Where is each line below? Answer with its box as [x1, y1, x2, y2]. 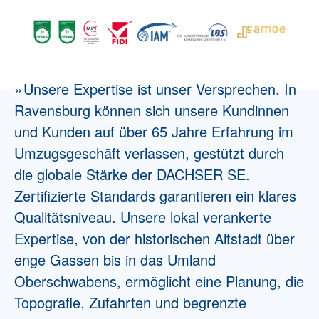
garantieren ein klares [155, 184, 296, 206]
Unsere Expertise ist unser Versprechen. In [23, 78, 296, 99]
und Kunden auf [14, 120, 119, 142]
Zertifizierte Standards [14, 184, 155, 206]
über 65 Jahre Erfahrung [119, 120, 274, 142]
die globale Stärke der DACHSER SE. [14, 163, 250, 184]
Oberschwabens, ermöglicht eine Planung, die [14, 270, 304, 291]
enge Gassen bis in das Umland [14, 249, 216, 270]
